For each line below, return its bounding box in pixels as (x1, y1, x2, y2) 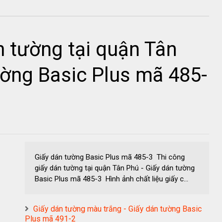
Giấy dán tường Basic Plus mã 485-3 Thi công (35, 153, 185, 162)
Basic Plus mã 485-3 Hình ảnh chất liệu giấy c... (35, 174, 188, 183)
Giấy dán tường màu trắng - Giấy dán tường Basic (33, 204, 202, 214)
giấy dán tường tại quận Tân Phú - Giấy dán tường (35, 164, 195, 172)
